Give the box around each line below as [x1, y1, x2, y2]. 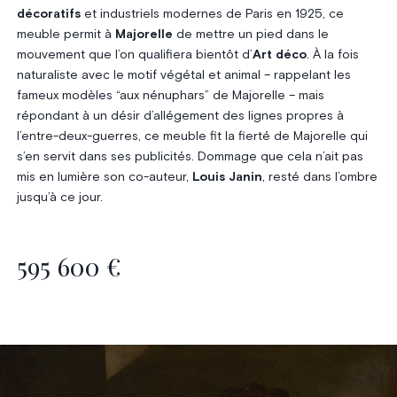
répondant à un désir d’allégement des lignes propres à [16, 109, 344, 122]
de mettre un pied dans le [172, 27, 329, 41]
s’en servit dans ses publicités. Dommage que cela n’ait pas [16, 150, 363, 163]
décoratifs [16, 7, 81, 20]
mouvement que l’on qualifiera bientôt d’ [16, 48, 253, 61]
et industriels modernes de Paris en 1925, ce [80, 7, 344, 20]
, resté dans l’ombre [261, 170, 378, 183]
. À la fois [306, 48, 359, 61]
